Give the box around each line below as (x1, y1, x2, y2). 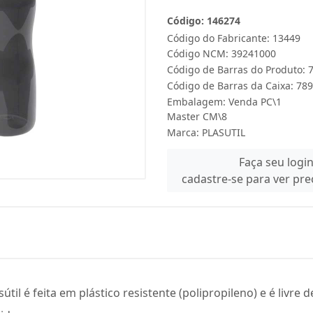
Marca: (167, 126, 202, 139)
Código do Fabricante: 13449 (167, 31, 300, 45)
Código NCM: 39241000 (167, 47, 276, 60)
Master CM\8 (167, 110, 227, 123)
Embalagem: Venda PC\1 (167, 95, 282, 108)
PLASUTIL (202, 126, 245, 139)
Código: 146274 (167, 14, 240, 27)
